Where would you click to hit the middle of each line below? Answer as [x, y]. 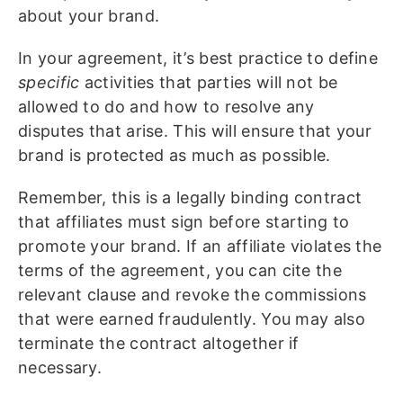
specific [49, 83]
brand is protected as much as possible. [177, 156]
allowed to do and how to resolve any [166, 107]
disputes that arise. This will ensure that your [195, 131]
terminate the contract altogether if [159, 344]
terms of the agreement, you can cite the [180, 271]
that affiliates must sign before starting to [184, 222]
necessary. [63, 368]
